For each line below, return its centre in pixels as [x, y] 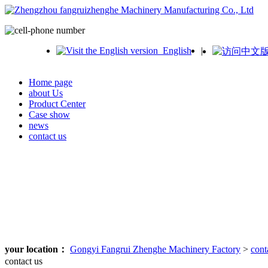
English [175, 51]
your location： [37, 249]
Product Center [57, 104]
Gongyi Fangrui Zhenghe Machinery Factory [155, 249]
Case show [49, 115]
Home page [51, 82]
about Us [46, 93]
